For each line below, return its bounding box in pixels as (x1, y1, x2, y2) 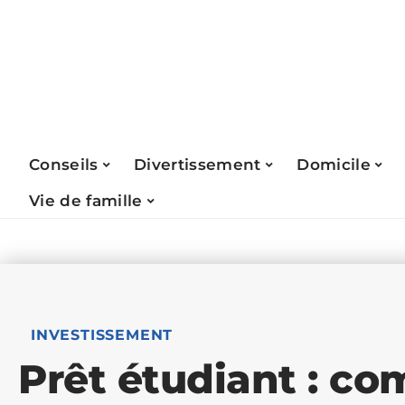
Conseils (29, 155, 99, 174)
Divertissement (134, 155, 261, 174)
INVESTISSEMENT (31, 326, 174, 344)
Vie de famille (29, 191, 143, 210)
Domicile (297, 155, 371, 174)
